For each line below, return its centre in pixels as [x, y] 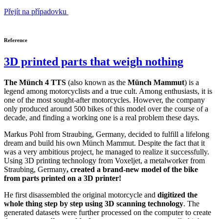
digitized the [177, 195]
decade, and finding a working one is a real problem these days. [102, 118]
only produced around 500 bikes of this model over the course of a [106, 109]
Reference [16, 40]
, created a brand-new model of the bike [132, 170]
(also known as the [97, 83]
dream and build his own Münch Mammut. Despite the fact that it [104, 143]
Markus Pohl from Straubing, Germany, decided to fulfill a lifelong [107, 134]
